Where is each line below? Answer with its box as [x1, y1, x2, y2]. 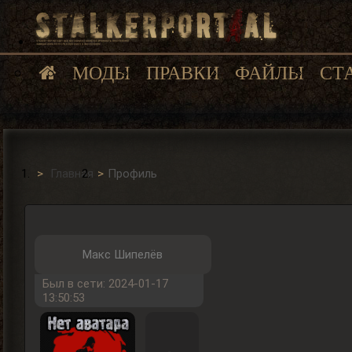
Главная [50, 167, 94, 181]
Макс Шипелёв [82, 247, 163, 262]
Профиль [108, 167, 158, 181]
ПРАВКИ [146, 63, 219, 83]
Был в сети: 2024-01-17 [42, 277, 168, 291]
